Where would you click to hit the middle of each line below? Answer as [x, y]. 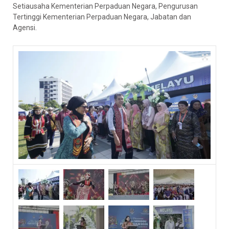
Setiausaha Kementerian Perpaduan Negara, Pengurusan [105, 6]
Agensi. [25, 28]
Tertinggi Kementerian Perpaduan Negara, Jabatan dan [102, 17]
